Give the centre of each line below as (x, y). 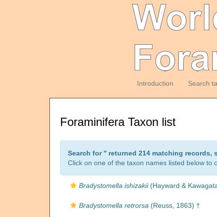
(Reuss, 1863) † (174, 205)
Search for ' (86, 153)
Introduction (155, 83)
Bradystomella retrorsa (114, 205)
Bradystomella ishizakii (114, 186)
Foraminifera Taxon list (118, 122)
